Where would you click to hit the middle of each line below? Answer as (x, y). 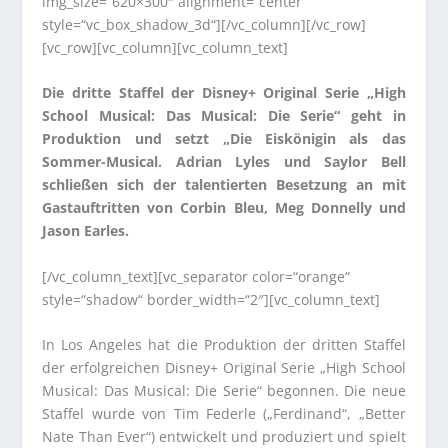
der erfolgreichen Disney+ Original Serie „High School (224, 368)
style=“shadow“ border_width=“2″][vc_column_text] (211, 299)
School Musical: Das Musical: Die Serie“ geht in (224, 116)
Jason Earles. (86, 231)
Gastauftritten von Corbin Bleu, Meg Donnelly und (224, 208)
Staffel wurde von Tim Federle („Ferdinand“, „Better (224, 414)
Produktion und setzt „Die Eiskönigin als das (224, 139)
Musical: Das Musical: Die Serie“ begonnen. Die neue (224, 391)
